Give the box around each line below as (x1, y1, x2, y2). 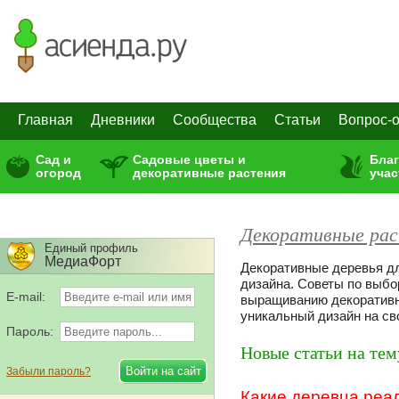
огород (36, 166, 81, 180)
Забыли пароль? (6, 365, 91, 378)
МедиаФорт (45, 254, 121, 269)
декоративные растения (133, 166, 286, 180)
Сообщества (173, 112, 256, 127)
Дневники (91, 112, 155, 127)
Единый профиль (45, 241, 138, 255)
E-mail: (6, 289, 45, 304)
